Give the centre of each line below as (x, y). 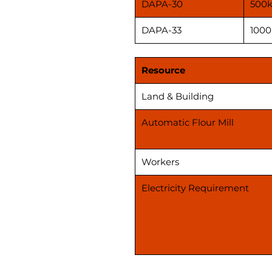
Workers (160, 161)
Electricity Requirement (195, 188)
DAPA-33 (161, 30)
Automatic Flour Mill (188, 122)
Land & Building (178, 96)
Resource (165, 70)
